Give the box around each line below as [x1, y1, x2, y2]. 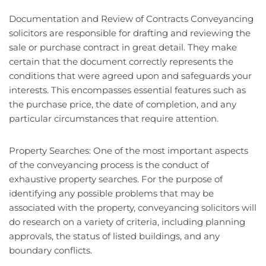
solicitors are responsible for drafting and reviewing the [9, 27, 251, 39]
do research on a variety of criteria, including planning [9, 216, 245, 228]
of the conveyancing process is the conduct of [9, 159, 209, 171]
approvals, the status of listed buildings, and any [9, 230, 220, 242]
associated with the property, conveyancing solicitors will [9, 202, 256, 214]
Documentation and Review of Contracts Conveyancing [9, 13, 254, 25]
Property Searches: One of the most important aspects [9, 145, 248, 157]
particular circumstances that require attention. [9, 113, 218, 125]
